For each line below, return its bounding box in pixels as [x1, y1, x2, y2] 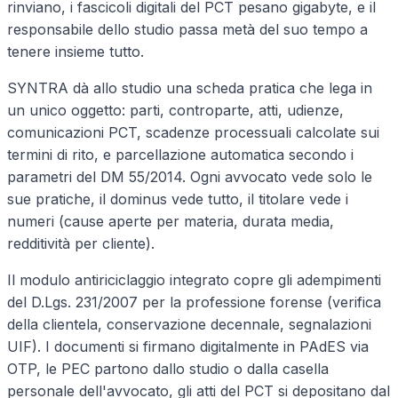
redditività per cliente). [7, 234, 155, 252]
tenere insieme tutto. [7, 42, 144, 60]
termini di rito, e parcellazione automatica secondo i [7, 145, 354, 163]
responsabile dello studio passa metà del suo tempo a [7, 20, 368, 38]
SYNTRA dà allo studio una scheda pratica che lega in [7, 78, 372, 97]
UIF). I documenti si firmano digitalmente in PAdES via [7, 337, 369, 355]
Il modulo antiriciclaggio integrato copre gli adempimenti [7, 270, 381, 289]
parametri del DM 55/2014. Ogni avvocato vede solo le [7, 167, 372, 186]
